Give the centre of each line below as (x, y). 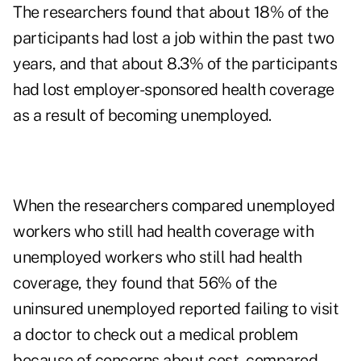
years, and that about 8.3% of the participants (175, 64)
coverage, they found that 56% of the (145, 283)
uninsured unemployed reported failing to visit (176, 309)
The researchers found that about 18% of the (171, 12)
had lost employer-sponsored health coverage (174, 90)
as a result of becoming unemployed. (142, 116)
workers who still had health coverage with (163, 232)
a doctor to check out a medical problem (156, 335)
